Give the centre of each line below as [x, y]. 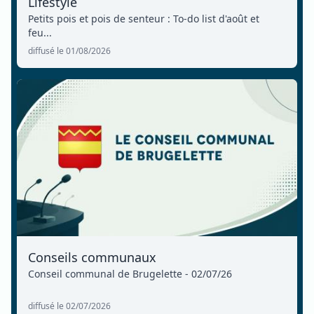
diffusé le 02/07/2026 [69, 306]
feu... [40, 32]
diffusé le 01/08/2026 [69, 50]
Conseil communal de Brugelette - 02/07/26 [130, 273]
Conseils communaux [92, 257]
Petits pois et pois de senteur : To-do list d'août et [144, 18]
